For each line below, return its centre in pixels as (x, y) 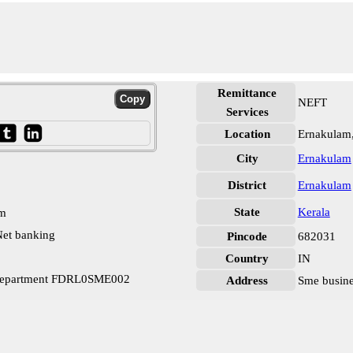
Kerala (314, 212)
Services (247, 112)
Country (247, 258)
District (247, 185)
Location (247, 134)
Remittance (247, 93)
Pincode (247, 236)
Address (247, 281)
